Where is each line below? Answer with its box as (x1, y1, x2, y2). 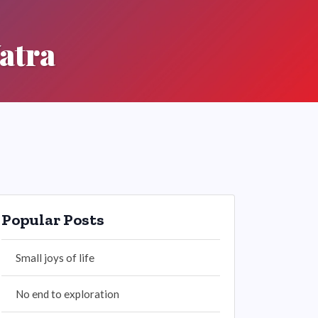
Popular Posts (1, 210, 104, 229)
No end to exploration (16, 287, 119, 300)
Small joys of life (16, 251, 94, 264)
